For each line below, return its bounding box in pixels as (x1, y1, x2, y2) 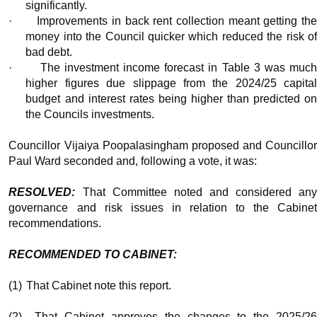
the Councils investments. (25, 108, 155, 121)
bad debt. (25, 46, 73, 59)
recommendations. (8, 217, 102, 230)
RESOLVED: (8, 186, 76, 199)
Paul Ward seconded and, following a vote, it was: (8, 155, 258, 168)
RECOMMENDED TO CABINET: (8, 248, 178, 261)
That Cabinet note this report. (26, 279, 172, 292)
